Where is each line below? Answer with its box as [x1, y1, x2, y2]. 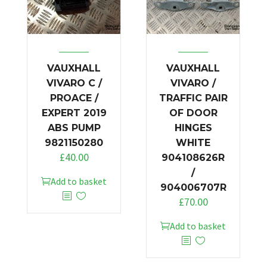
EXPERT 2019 [41, 107, 107, 119]
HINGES [174, 122, 212, 134]
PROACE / [49, 92, 98, 104]
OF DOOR [169, 107, 218, 119]
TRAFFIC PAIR [159, 92, 228, 104]
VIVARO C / [46, 77, 102, 89]
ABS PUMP [47, 122, 101, 134]
